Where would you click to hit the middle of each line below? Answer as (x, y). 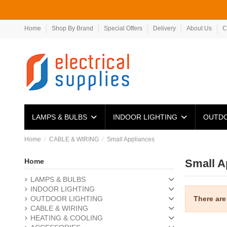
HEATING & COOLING (66, 218)
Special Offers (124, 28)
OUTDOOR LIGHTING (66, 199)
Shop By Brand (73, 28)
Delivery (165, 28)
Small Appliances (130, 139)
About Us (200, 28)
